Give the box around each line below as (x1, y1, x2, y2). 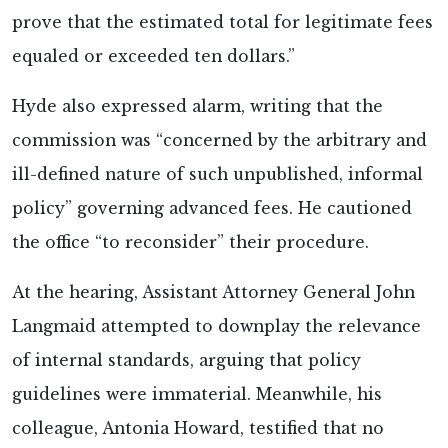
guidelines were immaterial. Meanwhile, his (12, 384, 382, 404)
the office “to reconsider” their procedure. (12, 232, 369, 252)
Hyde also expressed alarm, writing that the (12, 96, 383, 116)
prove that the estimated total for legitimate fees (12, 12, 433, 32)
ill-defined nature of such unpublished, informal (12, 164, 423, 184)
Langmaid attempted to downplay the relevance (12, 316, 421, 336)
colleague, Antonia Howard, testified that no (12, 418, 384, 438)
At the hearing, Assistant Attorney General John (12, 282, 415, 302)
